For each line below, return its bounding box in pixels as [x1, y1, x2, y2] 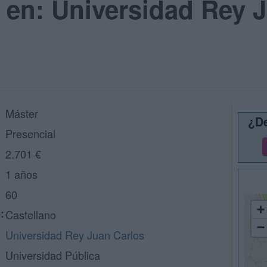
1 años [5, 166, 38, 182]
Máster [5, 105, 38, 121]
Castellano [5, 207, 56, 222]
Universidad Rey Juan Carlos [5, 227, 144, 243]
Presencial [5, 126, 55, 141]
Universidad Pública [5, 247, 100, 263]
